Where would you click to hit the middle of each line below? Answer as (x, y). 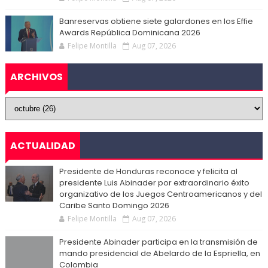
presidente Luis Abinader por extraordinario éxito (154, 182)
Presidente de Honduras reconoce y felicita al (148, 171)
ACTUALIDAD (42, 145)
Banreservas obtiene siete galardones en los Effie (156, 21)
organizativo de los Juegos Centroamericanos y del (160, 194)
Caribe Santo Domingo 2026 (114, 205)
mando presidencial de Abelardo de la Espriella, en (159, 253)
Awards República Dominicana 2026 (130, 32)
